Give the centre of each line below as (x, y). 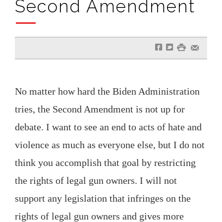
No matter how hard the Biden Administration (107, 91)
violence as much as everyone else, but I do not (110, 144)
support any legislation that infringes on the (103, 198)
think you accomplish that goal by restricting (105, 162)
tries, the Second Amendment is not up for (100, 109)
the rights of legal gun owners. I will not (96, 180)
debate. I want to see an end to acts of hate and (108, 127)
